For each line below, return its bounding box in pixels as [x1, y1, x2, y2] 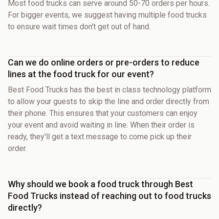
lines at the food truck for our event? [8, 68, 154, 79]
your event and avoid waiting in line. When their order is [8, 120, 195, 130]
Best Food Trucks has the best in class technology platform [8, 85, 211, 94]
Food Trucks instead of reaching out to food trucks [8, 190, 211, 201]
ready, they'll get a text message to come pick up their [8, 131, 192, 141]
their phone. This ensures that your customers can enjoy [8, 108, 197, 118]
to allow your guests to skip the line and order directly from [8, 96, 209, 106]
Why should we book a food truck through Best [8, 178, 193, 189]
